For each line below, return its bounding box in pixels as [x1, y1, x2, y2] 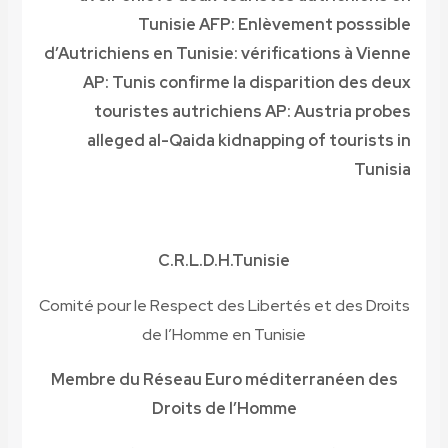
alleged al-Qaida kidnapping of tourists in [87, 130, 412, 152]
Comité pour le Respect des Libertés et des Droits [38, 295, 410, 317]
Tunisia [354, 159, 412, 181]
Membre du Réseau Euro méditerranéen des [50, 369, 398, 391]
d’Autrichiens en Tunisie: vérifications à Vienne [44, 43, 412, 65]
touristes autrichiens [94, 101, 263, 123]
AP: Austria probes [262, 101, 412, 123]
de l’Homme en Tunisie [142, 324, 306, 346]
